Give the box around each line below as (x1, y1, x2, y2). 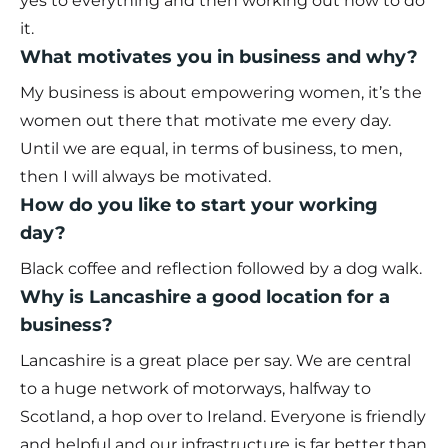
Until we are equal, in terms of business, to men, (20, 139, 402, 159)
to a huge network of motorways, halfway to (20, 379, 371, 399)
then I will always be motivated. (20, 167, 271, 187)
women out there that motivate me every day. (20, 111, 391, 131)
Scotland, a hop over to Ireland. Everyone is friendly (20, 407, 426, 427)
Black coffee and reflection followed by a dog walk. (20, 259, 422, 279)
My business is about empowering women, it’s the (20, 83, 422, 103)
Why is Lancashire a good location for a (20, 286, 390, 309)
